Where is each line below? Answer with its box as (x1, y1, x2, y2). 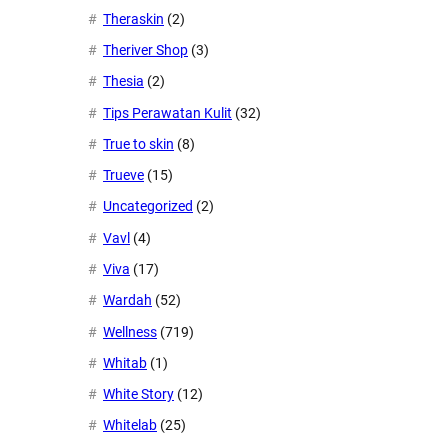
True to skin (103, 135, 174, 152)
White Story (103, 386, 174, 403)
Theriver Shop (103, 42, 188, 59)
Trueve (103, 167, 144, 184)
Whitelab (103, 417, 157, 434)
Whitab (103, 354, 147, 371)
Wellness (103, 323, 157, 340)
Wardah (103, 292, 152, 309)
